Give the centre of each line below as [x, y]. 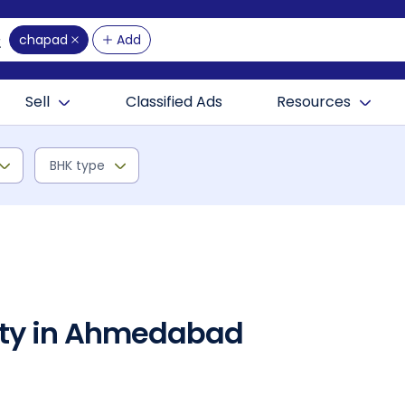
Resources [314, 102]
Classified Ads [174, 102]
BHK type [77, 165]
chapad [43, 40]
